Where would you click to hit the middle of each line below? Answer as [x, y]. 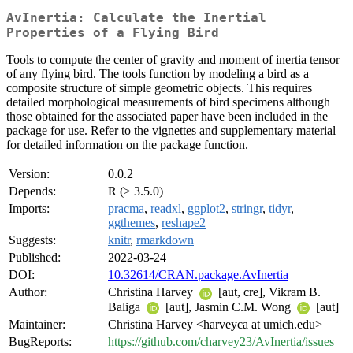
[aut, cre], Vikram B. [268, 292]
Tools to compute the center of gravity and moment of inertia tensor [173, 60]
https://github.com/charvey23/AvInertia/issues [221, 342]
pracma [126, 209]
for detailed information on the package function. [127, 145]
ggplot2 [206, 209]
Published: [35, 258]
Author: [28, 292]
